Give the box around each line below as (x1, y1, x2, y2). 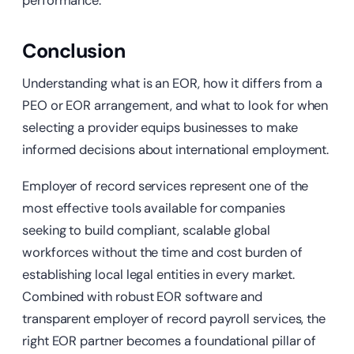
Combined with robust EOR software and (22, 288, 263, 306)
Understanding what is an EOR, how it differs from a (22, 75, 323, 92)
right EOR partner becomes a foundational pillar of (22, 333, 317, 350)
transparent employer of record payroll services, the (22, 311, 326, 328)
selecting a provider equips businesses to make (22, 119, 298, 137)
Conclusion (22, 38, 125, 65)
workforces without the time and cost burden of (22, 244, 303, 262)
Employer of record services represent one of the (22, 178, 309, 195)
